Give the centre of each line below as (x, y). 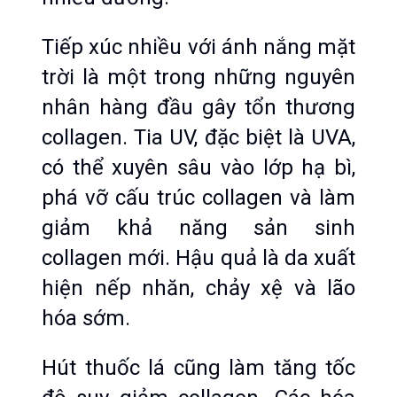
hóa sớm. (86, 318)
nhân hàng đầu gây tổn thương (198, 107)
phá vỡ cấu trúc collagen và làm (198, 198)
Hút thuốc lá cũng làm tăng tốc (198, 368)
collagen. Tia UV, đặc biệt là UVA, (198, 137)
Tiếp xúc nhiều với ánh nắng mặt (198, 47)
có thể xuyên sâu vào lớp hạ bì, (198, 167)
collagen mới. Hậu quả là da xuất (198, 258)
